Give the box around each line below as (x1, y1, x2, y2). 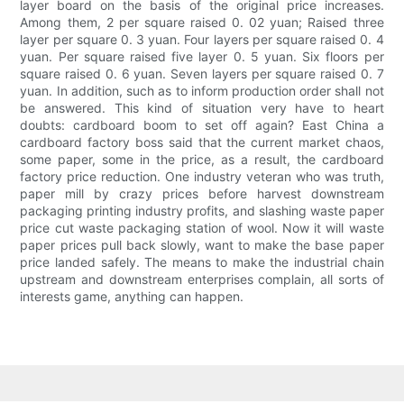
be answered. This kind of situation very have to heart (20, 100, 384, 116)
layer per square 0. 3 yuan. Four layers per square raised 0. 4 (20, 32, 384, 48)
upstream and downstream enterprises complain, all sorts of (20, 271, 384, 288)
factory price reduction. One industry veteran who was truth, (20, 169, 384, 185)
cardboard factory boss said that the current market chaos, (20, 134, 384, 151)
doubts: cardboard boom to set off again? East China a (20, 117, 384, 133)
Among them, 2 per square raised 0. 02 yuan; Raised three (20, 14, 384, 31)
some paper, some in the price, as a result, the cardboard (20, 151, 384, 168)
